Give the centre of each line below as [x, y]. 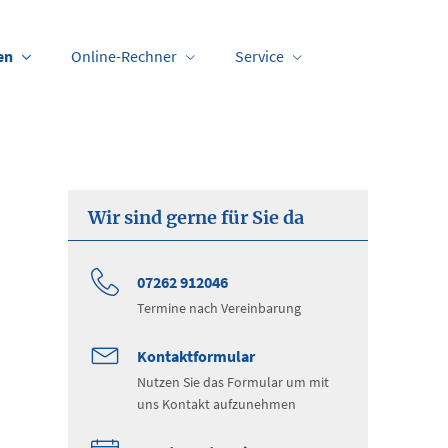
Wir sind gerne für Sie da [196, 217]
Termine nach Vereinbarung [219, 308]
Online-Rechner [124, 56]
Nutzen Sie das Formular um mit [233, 382]
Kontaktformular [196, 356]
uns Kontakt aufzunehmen [216, 404]
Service [259, 56]
